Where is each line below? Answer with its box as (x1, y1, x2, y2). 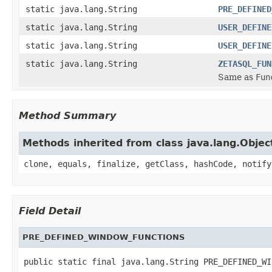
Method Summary (19, 109, 116, 121)
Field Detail (19, 205, 81, 217)
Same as (218, 72, 256, 82)
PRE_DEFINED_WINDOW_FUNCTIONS (22, 232, 185, 242)
